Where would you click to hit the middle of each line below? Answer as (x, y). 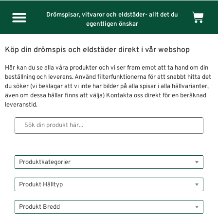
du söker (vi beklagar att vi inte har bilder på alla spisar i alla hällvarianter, (107, 87)
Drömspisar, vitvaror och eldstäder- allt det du (112, 15)
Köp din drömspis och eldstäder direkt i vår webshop (97, 50)
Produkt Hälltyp (41, 185)
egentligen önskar (112, 24)
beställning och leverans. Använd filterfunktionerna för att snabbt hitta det (108, 77)
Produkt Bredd (39, 208)
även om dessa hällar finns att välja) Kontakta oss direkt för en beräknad (106, 96)
